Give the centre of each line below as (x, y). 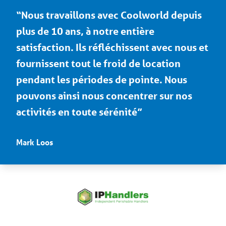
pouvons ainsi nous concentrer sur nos (104, 96)
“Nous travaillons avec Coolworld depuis (109, 15)
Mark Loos (35, 142)
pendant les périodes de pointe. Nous (102, 79)
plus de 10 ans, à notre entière (85, 31)
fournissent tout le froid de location (98, 63)
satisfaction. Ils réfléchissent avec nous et (112, 47)
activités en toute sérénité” (79, 112)
